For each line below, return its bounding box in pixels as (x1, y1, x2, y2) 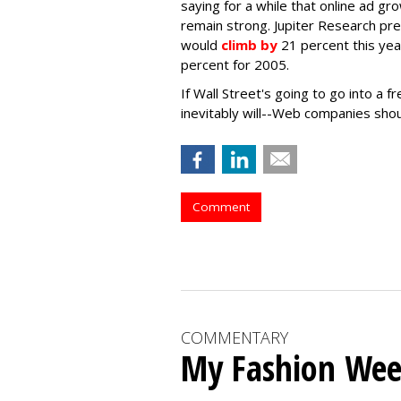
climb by (221, 36, 277, 54)
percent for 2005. (181, 55, 289, 73)
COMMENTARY (181, 327, 288, 348)
